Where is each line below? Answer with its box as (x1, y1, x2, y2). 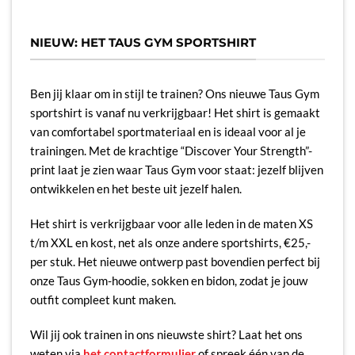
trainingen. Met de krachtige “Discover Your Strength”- (29, 143, 312, 158)
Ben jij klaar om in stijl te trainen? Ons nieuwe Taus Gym (29, 86, 319, 101)
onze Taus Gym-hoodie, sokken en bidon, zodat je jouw (29, 273, 307, 288)
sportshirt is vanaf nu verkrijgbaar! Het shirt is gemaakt (29, 105, 320, 120)
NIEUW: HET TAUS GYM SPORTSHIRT (29, 35, 256, 51)
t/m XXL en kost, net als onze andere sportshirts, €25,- (29, 235, 311, 250)
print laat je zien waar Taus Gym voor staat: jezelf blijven (29, 162, 323, 177)
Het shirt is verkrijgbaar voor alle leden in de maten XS (29, 216, 313, 231)
